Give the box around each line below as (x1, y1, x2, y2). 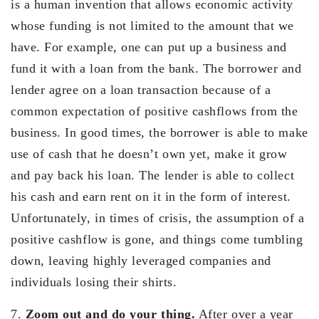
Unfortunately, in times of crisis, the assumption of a (11, 210, 305, 225)
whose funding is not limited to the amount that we (11, 18, 295, 33)
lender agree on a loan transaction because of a (11, 82, 271, 97)
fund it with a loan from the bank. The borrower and (11, 61, 302, 75)
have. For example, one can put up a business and (11, 39, 287, 54)
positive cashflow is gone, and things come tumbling (11, 231, 303, 246)
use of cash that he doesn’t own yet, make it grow (11, 146, 288, 161)
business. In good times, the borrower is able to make (11, 125, 308, 140)
